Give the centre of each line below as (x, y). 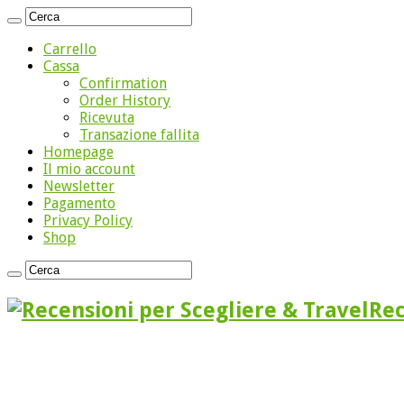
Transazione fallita (139, 135)
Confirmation (123, 83)
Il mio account (89, 169)
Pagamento (79, 203)
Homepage (78, 152)
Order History (125, 101)
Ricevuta (107, 118)
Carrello (70, 49)
